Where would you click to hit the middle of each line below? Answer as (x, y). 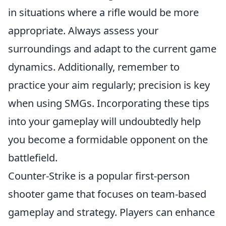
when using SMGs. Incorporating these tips (109, 103)
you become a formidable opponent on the (108, 139)
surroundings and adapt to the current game (112, 48)
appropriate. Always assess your (83, 30)
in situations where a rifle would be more (103, 12)
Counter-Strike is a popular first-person (99, 176)
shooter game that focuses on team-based (107, 194)
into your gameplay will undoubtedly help (104, 121)
